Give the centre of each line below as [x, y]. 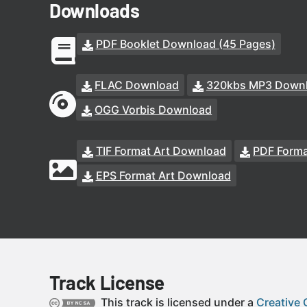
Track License [107, 282]
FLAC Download [137, 85]
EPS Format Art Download [163, 175]
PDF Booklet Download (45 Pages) [185, 44]
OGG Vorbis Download [153, 110]
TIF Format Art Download [161, 151]
